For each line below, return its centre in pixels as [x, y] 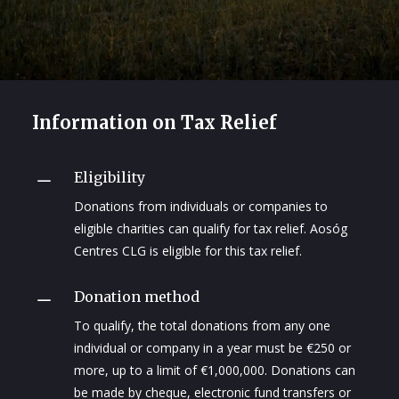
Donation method [137, 297]
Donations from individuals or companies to [201, 207]
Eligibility [110, 178]
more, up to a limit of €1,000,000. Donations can [215, 370]
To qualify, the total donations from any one [202, 326]
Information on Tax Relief [154, 123]
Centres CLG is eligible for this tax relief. [188, 251]
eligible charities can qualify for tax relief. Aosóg [211, 229]
